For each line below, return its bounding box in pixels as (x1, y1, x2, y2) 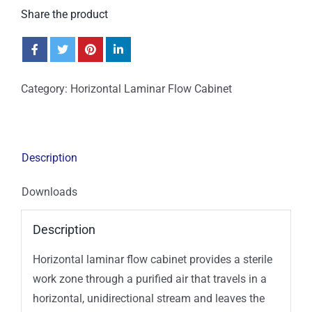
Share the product (21, 8, 108, 21)
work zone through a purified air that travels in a (32, 272, 267, 286)
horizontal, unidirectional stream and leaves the (32, 291, 265, 305)
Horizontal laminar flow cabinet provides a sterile (32, 252, 272, 266)
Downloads (22, 185, 77, 198)
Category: (21, 82, 70, 95)
